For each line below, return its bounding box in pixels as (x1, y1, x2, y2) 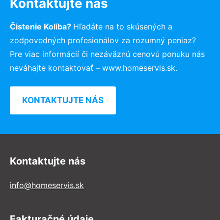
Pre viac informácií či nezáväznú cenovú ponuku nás (10, 49, 205, 59)
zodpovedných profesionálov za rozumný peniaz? (10, 35, 196, 45)
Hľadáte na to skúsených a (73, 21, 172, 31)
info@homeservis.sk (10, 180, 84, 190)
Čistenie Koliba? (10, 21, 73, 31)
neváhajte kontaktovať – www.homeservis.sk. (10, 62, 177, 73)
